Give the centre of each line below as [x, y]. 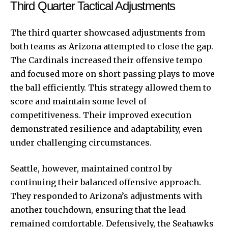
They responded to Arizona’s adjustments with [106, 196]
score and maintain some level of [78, 101]
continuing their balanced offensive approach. [106, 182]
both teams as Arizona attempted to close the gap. [112, 46]
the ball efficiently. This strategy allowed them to [111, 87]
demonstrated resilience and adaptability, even [106, 129]
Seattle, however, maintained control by [91, 168]
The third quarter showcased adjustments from [108, 32]
